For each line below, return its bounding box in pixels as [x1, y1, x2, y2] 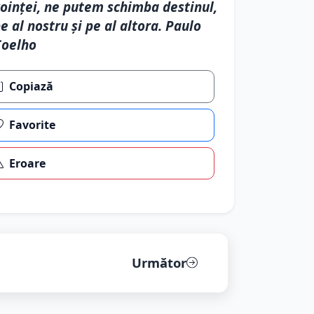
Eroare [9, 155, 46, 171]
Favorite [9, 117, 56, 133]
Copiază [9, 78, 54, 95]
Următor [131, 254, 186, 272]
